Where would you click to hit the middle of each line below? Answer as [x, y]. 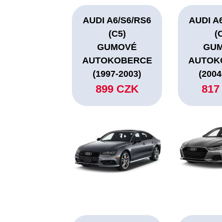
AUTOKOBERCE [117, 61]
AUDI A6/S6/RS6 [117, 21]
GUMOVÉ [117, 47]
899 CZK [117, 89]
